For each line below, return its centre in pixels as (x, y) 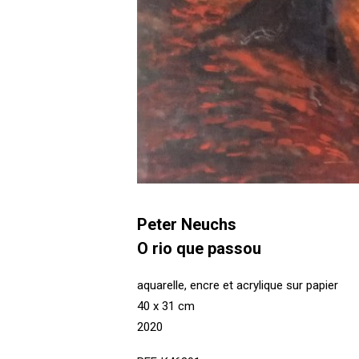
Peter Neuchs (186, 224)
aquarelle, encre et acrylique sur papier (237, 285)
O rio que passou (199, 248)
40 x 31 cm (165, 306)
